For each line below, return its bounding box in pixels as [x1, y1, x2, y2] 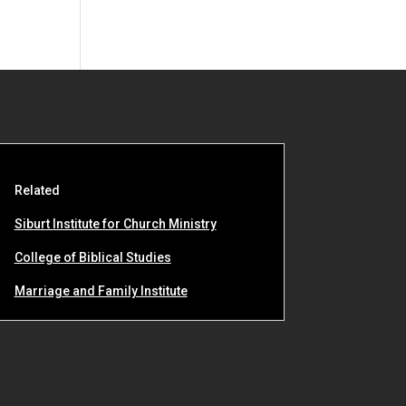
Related [14, 182, 60, 198]
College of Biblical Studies [14, 249, 171, 265]
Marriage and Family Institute [14, 283, 188, 298]
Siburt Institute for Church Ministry [14, 216, 217, 231]
